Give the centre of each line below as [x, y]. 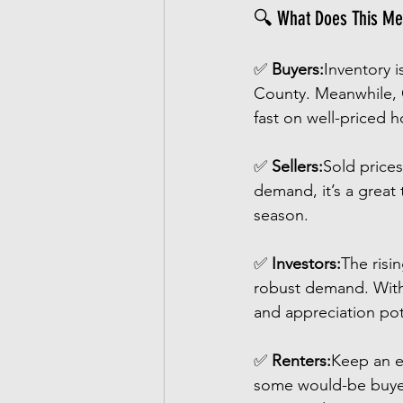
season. [281, 215]
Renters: [301, 361]
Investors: [306, 264]
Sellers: [297, 166]
